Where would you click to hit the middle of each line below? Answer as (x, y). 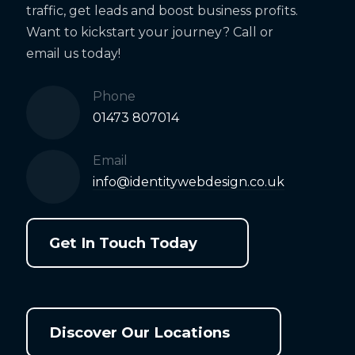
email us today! (73, 53)
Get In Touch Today (123, 242)
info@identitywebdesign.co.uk (188, 181)
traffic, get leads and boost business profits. (162, 10)
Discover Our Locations (139, 332)
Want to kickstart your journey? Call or (149, 32)
